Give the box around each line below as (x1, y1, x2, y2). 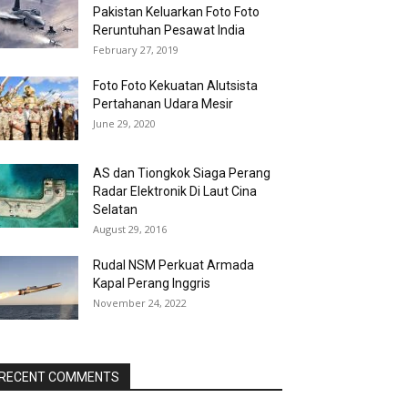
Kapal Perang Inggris (93, 276, 210, 291)
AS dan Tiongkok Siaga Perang (93, 166, 270, 180)
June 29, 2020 (93, 117, 156, 130)
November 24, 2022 (93, 296, 187, 310)
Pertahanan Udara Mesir (93, 97, 233, 111)
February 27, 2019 (93, 43, 178, 56)
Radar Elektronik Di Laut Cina (93, 184, 257, 199)
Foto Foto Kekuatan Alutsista (93, 78, 258, 93)
